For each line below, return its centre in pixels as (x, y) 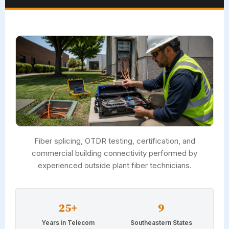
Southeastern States (161, 222)
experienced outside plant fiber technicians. (114, 165)
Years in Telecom (68, 222)
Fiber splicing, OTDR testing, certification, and (114, 141)
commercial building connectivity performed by (114, 153)
